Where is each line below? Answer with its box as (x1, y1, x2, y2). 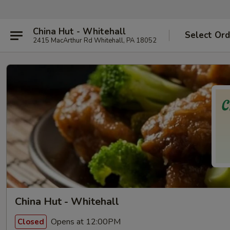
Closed (17, 216, 44, 227)
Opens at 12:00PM (49, 216, 121, 227)
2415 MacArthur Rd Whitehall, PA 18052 (33, 35, 157, 45)
